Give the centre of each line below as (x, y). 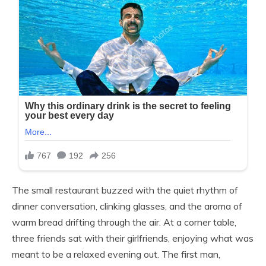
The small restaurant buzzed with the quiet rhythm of (125, 190)
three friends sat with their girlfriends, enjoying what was (133, 238)
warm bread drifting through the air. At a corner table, (124, 222)
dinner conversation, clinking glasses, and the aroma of (127, 206)
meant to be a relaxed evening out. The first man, (116, 254)
